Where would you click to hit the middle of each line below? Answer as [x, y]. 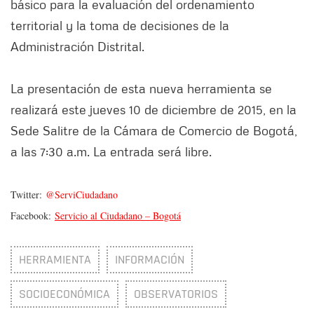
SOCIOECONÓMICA [64, 294]
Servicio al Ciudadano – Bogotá [118, 216]
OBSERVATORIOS [176, 294]
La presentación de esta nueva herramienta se [141, 89]
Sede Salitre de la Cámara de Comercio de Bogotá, [154, 131]
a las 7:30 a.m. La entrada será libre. [111, 152]
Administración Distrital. [77, 47]
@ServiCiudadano [82, 195]
